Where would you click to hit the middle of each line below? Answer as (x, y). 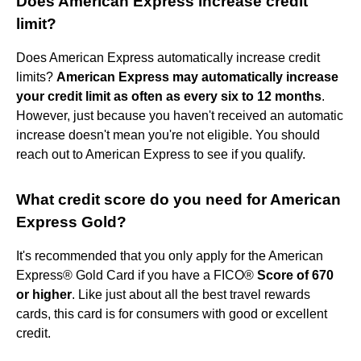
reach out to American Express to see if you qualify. (161, 154)
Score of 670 (295, 275)
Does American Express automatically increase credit (168, 57)
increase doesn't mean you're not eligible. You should (168, 135)
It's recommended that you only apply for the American (170, 255)
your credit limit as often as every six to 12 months (169, 96)
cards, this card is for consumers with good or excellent (172, 313)
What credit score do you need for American (178, 199)
